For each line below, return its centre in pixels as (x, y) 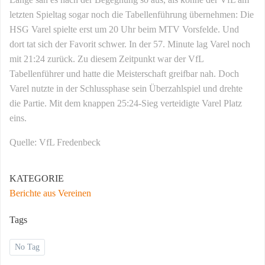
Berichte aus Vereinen (50, 193)
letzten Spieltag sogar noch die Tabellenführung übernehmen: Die (132, 14)
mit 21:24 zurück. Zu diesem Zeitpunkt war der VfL (106, 59)
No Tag (27, 247)
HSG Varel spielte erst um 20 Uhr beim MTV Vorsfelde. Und (124, 29)
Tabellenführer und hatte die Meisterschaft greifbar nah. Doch (124, 73)
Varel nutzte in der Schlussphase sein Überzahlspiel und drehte (126, 88)
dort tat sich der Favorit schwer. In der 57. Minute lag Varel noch (130, 44)
